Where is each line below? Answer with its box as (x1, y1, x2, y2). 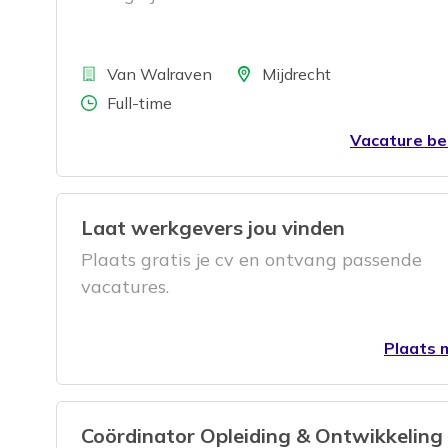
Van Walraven (107, 63, 212, 84)
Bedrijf (56, 62, 110, 83)
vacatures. (81, 274, 169, 298)
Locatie (211, 62, 271, 83)
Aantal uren (56, 91, 152, 112)
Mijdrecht (262, 63, 331, 84)
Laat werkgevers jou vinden (81, 214, 345, 240)
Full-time (107, 92, 172, 113)
